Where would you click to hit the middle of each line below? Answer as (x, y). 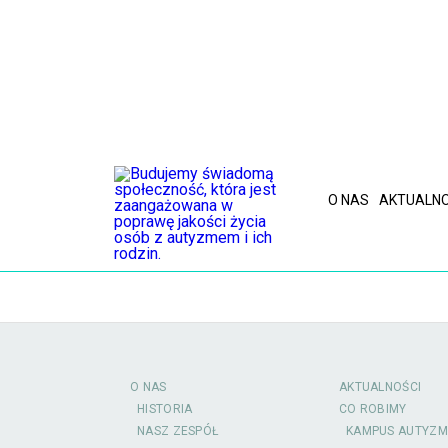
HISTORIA (165, 409)
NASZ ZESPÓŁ (178, 431)
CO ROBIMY (372, 409)
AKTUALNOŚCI (380, 387)
